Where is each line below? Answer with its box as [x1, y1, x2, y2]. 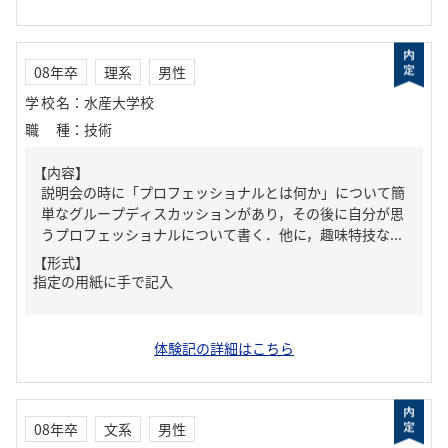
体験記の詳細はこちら [154, 338, 294, 358]
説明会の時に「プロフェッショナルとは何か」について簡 [41, 182, 405, 202]
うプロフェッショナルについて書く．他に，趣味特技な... [41, 224, 402, 244]
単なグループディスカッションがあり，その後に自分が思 [41, 203, 404, 223]
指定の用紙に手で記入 [33, 271, 173, 291]
